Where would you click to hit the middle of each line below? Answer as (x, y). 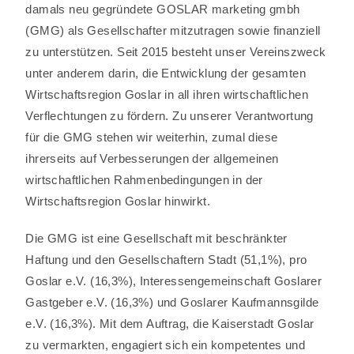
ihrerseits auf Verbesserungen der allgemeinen (152, 158)
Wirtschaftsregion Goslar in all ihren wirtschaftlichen (167, 94)
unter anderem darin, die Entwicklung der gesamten (166, 73)
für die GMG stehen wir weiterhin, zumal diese (152, 137)
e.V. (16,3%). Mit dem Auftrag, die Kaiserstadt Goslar (170, 324)
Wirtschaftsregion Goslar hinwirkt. (118, 201)
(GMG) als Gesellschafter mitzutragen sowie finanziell (173, 30)
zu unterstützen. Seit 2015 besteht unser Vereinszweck (176, 52)
